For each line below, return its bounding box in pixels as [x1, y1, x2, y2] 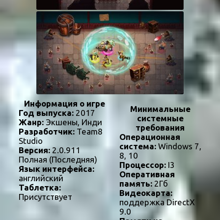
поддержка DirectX [119, 197, 195, 207]
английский [19, 173, 63, 183]
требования [136, 123, 185, 133]
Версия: [19, 145, 50, 155]
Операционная [119, 132, 180, 142]
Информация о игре [24, 99, 105, 109]
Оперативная [119, 169, 175, 179]
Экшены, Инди [44, 117, 102, 127]
